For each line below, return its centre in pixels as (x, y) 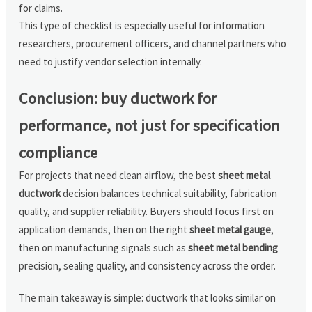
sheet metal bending (233, 247)
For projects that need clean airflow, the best (119, 175)
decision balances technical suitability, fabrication (169, 193)
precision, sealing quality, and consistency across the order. (148, 265)
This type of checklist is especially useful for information (142, 25)
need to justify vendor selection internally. (111, 61)
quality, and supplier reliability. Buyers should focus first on (147, 211)
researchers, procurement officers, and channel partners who (153, 43)
